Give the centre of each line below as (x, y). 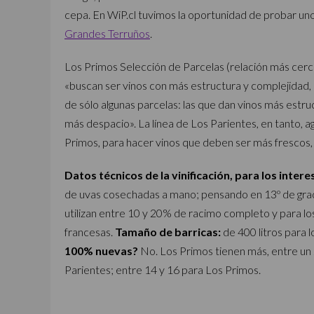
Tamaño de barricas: (168, 232)
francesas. (90, 232)
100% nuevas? (101, 251)
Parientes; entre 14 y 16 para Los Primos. (163, 269)
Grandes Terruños (107, 33)
